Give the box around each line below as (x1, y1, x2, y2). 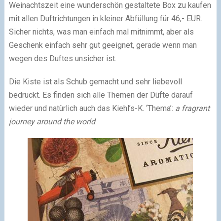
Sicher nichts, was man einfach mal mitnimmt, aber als (8, 27, 194, 37)
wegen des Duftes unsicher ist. (8, 53, 116, 63)
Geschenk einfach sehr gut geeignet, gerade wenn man (8, 40, 197, 50)
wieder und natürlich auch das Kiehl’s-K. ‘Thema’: (8, 103, 173, 113)
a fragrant (173, 103, 210, 113)
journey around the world (8, 116, 95, 126)
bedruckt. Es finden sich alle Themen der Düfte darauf (8, 90, 193, 100)
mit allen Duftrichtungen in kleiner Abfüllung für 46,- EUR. (8, 13, 202, 23)
